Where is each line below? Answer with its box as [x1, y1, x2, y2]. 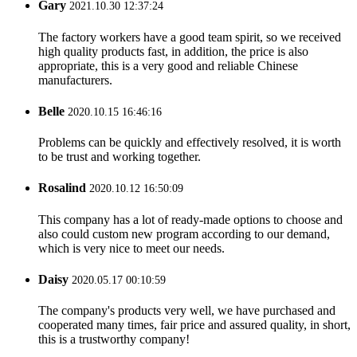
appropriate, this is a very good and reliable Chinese [38, 58, 298, 73]
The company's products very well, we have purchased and [38, 304, 335, 318]
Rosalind [38, 181, 86, 195]
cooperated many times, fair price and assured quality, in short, [38, 318, 351, 332]
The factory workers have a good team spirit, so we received [38, 29, 341, 44]
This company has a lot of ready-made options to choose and [38, 212, 343, 226]
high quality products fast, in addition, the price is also [38, 44, 308, 58]
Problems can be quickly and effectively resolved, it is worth [38, 135, 341, 150]
